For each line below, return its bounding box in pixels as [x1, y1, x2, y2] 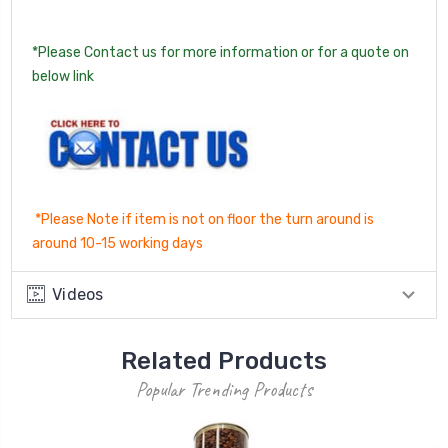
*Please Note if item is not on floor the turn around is [35, 211, 374, 229]
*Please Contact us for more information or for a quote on [32, 44, 409, 62]
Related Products [121, 347, 327, 376]
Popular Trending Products [136, 377, 312, 403]
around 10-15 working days [32, 235, 206, 253]
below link [32, 68, 94, 86]
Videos [52, 285, 104, 305]
